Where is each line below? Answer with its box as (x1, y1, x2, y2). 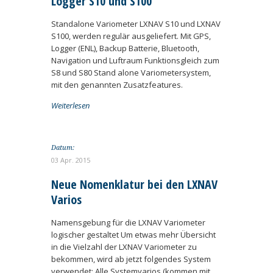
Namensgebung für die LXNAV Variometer (51, 217, 205, 228)
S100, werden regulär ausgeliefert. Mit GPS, (51, 30, 211, 41)
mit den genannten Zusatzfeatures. (51, 79, 183, 90)
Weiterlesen (51, 100, 90, 111)
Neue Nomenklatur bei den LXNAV (51, 176, 218, 193)
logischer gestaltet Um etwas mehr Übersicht (51, 229, 216, 240)
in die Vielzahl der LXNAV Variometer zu (51, 241, 197, 252)
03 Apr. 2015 (51, 155, 90, 165)
